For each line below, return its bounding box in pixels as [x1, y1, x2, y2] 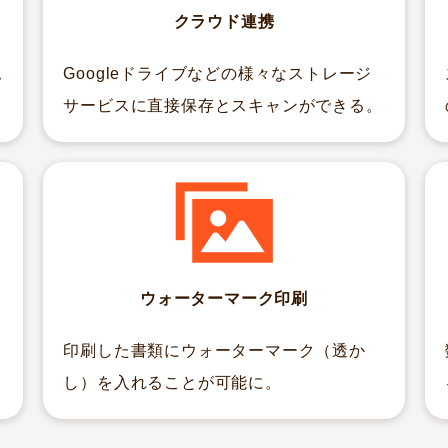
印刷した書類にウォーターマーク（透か [63, 341, 366, 359]
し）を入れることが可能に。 [63, 373, 282, 391]
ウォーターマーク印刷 [139, 289, 308, 307]
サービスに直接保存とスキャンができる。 [63, 96, 383, 114]
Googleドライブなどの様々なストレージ [63, 64, 373, 82]
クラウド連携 [173, 12, 275, 30]
